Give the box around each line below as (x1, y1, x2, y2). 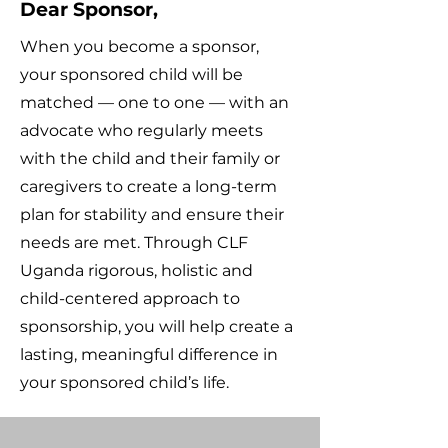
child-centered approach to (20, 289, 240, 308)
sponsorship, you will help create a (20, 317, 293, 336)
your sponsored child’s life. (20, 373, 229, 392)
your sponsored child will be (20, 65, 243, 84)
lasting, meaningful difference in (20, 345, 278, 364)
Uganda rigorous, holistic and (20, 261, 253, 280)
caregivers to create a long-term (20, 177, 277, 196)
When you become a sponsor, (20, 37, 259, 56)
